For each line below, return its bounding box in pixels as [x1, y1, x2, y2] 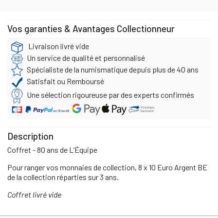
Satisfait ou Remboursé [27, 76, 104, 86]
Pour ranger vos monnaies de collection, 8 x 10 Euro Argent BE [7, 162, 207, 172]
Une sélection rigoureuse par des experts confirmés [27, 90, 194, 99]
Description [7, 130, 54, 142]
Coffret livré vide [7, 189, 61, 199]
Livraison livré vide [27, 41, 89, 51]
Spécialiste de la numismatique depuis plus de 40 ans [27, 64, 199, 74]
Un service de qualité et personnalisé [27, 53, 145, 62]
